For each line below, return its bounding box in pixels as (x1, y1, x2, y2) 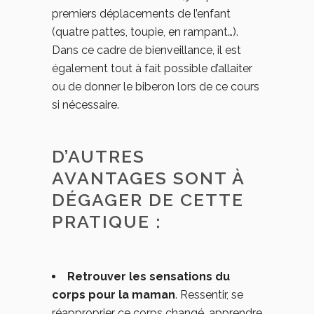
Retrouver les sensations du (67, 270, 230, 283)
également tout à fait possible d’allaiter (52, 62, 252, 75)
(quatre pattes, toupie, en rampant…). (52, 25, 238, 39)
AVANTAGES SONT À (52, 168, 245, 189)
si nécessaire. (52, 98, 122, 111)
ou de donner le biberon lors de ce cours (52, 80, 259, 93)
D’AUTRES (52, 146, 145, 167)
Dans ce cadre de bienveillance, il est (52, 43, 241, 57)
